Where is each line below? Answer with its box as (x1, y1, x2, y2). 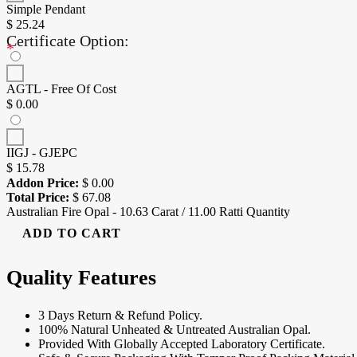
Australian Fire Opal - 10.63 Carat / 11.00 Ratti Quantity (6, 204, 290, 218)
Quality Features (6, 266, 156, 290)
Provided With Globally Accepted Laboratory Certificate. (38, 337, 325, 351)
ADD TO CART (22, 226, 121, 240)
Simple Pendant (6, 2, 85, 16)
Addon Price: (6, 175, 79, 190)
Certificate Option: (6, 31, 129, 49)
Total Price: (6, 190, 69, 204)
